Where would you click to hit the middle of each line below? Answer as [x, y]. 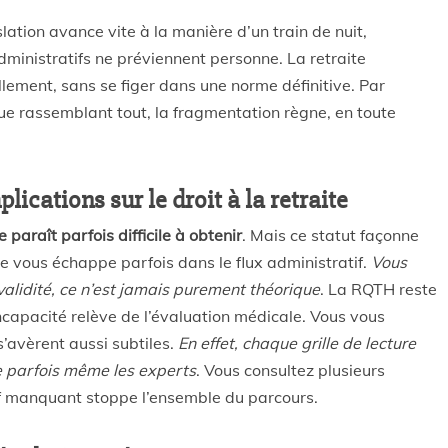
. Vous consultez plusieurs [290, 370]
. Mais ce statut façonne [330, 235]
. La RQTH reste [378, 289]
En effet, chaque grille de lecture [297, 343]
